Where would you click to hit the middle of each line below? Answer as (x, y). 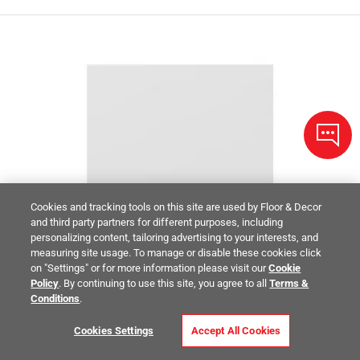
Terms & (289, 283)
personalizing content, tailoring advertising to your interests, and (175, 237)
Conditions (55, 299)
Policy (45, 283)
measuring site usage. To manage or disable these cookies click (176, 253)
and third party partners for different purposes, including (157, 222)
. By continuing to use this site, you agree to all (164, 283)
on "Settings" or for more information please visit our (150, 268)
